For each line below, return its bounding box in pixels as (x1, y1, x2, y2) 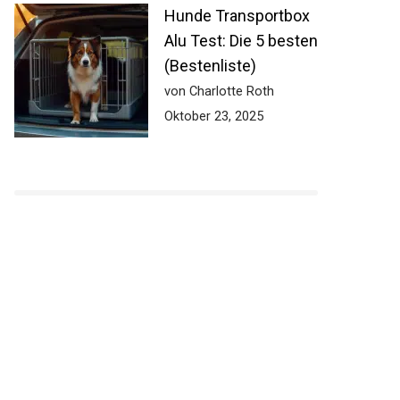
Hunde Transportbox (164, 6, 310, 26)
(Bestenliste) (164, 56, 256, 76)
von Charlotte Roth (164, 83, 274, 100)
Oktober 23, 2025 (164, 108, 263, 125)
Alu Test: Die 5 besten (164, 31, 318, 51)
